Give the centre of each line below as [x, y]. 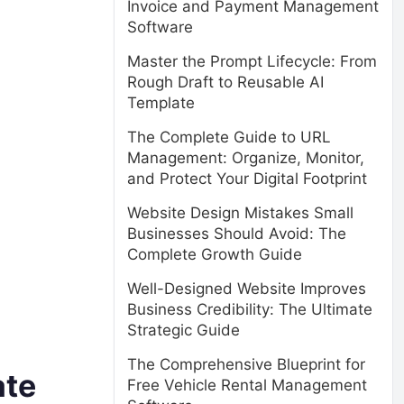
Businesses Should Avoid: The [237, 234]
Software [160, 27]
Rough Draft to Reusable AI [225, 82]
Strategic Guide [184, 330]
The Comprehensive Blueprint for [246, 364]
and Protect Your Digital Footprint [247, 179]
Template [161, 103]
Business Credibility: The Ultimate [250, 309]
